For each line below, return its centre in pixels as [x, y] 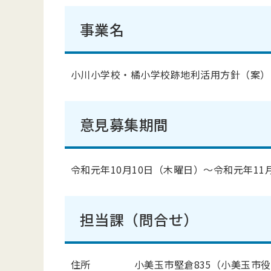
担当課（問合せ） [139, 219]
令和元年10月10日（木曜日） [137, 169]
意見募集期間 [124, 124]
